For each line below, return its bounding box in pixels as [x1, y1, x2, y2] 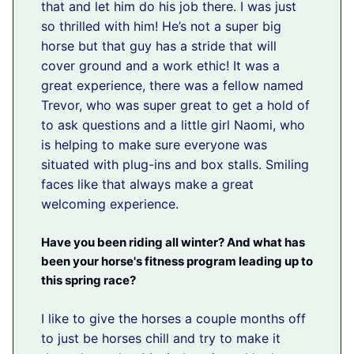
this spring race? [41, 272, 136, 288]
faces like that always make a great [41, 175, 254, 192]
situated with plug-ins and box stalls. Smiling [41, 156, 309, 172]
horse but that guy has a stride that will [41, 37, 277, 54]
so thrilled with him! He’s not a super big [41, 17, 281, 34]
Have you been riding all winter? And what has [41, 234, 305, 250]
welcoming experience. [41, 195, 179, 212]
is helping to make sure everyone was [41, 136, 267, 153]
